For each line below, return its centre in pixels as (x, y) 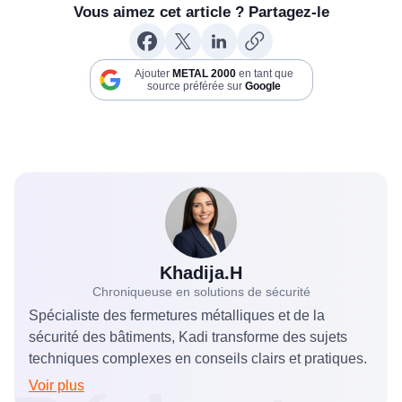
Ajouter (153, 74)
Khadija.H (201, 273)
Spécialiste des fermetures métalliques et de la (177, 316)
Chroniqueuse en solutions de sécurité (201, 292)
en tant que (264, 74)
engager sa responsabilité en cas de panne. (192, 15)
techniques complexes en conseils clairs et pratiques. (198, 359)
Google (262, 87)
